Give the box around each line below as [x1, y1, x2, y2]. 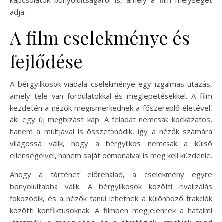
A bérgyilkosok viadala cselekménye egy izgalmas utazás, [10, 79, 212, 89]
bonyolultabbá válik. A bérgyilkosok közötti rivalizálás [10, 181, 212, 192]
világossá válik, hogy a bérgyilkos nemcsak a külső [10, 138, 212, 149]
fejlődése [10, 49, 83, 73]
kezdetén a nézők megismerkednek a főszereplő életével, [10, 103, 212, 113]
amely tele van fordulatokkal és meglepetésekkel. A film [10, 91, 212, 101]
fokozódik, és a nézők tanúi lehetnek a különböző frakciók [10, 193, 212, 204]
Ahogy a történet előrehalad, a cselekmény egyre [10, 169, 212, 180]
